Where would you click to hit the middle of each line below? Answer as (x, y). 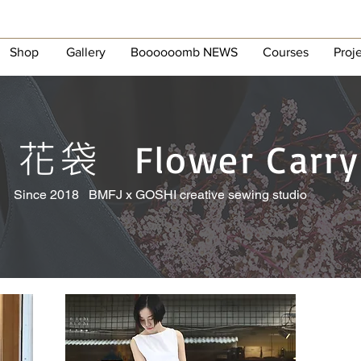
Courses (285, 52)
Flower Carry (246, 159)
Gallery (85, 52)
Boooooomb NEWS (184, 52)
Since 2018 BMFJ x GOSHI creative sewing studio (160, 194)
